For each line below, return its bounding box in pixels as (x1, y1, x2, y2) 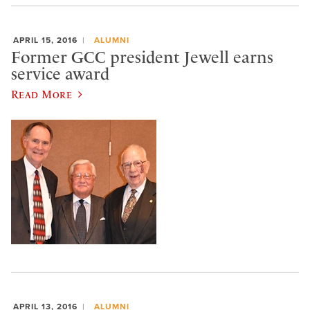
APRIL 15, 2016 (13, 35, 77, 45)
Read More (11, 87, 73, 100)
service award (11, 64, 109, 84)
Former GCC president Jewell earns (11, 48, 273, 68)
